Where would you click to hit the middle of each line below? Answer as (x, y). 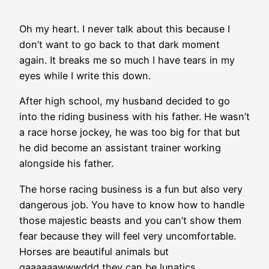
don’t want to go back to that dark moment (119, 45)
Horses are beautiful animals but (94, 251)
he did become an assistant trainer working (120, 148)
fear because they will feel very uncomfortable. (128, 236)
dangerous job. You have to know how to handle (132, 204)
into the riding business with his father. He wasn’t (134, 117)
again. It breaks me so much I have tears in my (127, 60)
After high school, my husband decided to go (125, 101)
